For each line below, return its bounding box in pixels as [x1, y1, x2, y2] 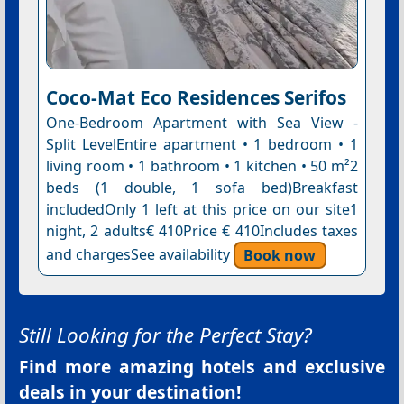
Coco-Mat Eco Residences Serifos [45, 85, 346, 111]
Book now [243, 244, 317, 265]
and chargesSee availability [45, 244, 234, 265]
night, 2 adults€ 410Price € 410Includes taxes [45, 221, 359, 242]
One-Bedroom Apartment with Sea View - [45, 113, 359, 133]
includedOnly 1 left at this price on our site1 [45, 199, 359, 220]
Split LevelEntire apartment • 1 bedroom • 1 [45, 134, 359, 155]
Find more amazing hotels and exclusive [19, 354, 385, 380]
